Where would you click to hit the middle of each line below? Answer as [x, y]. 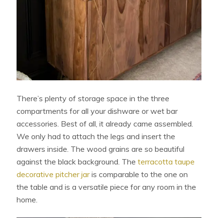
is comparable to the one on [139, 174]
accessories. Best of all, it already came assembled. [105, 124]
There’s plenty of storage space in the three [93, 99]
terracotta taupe [166, 162]
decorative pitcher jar [53, 174]
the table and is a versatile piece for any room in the [107, 187]
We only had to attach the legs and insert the [96, 136]
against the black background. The [77, 162]
